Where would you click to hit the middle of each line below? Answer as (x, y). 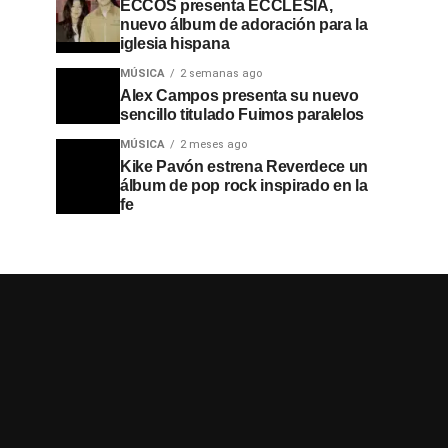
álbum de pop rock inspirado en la (244, 185)
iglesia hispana (175, 43)
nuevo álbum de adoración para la (244, 24)
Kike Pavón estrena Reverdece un (244, 166)
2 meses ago (213, 144)
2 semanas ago (221, 73)
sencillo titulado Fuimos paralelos (242, 114)
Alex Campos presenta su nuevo (239, 95)
